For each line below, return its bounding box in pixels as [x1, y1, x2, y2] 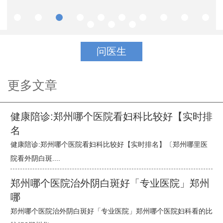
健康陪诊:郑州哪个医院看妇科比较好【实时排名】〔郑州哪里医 [10, 140, 208, 148]
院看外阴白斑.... [10, 154, 60, 162]
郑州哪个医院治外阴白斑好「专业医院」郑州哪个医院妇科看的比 [10, 207, 213, 215]
